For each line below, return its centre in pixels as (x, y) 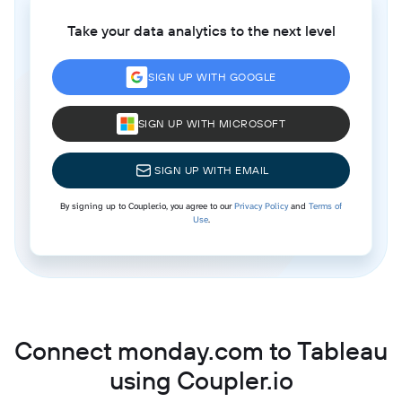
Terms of (325, 205)
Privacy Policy (261, 205)
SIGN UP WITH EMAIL (212, 170)
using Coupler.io (201, 380)
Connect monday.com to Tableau (201, 350)
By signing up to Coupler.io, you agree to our (147, 205)
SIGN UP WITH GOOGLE (212, 76)
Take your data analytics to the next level (201, 30)
